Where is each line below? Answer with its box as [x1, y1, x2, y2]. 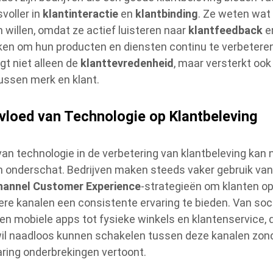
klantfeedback [188, 23, 263, 37]
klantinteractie [43, 7, 119, 20]
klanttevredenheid [80, 56, 174, 69]
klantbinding [135, 7, 199, 20]
